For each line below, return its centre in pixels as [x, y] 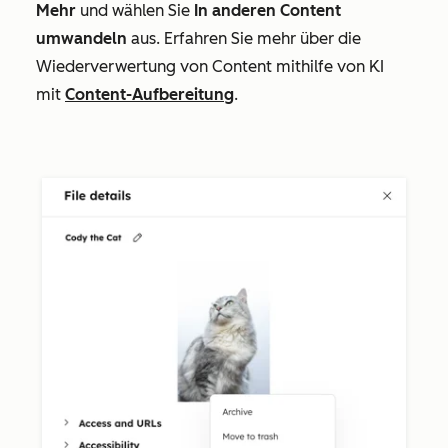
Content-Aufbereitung [149, 95]
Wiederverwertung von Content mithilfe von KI [210, 67]
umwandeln [83, 39]
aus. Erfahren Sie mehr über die [246, 39]
